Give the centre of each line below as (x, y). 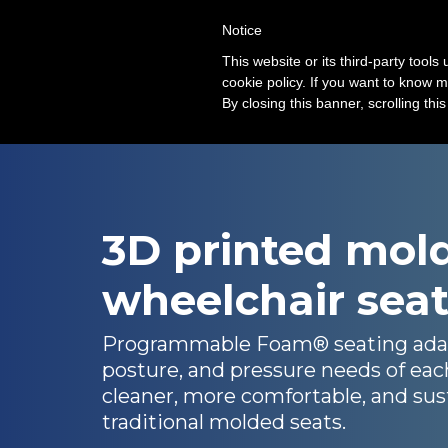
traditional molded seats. (224, 422)
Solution (377, 45)
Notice (242, 30)
